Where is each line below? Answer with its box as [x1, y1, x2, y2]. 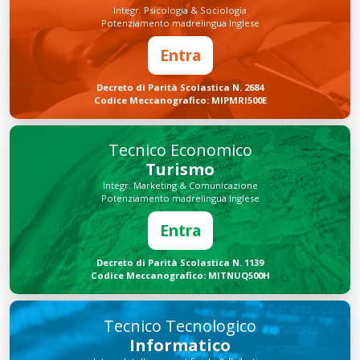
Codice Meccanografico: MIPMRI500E [93, 93, 267, 106]
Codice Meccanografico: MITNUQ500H [90, 269, 270, 282]
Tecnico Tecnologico [104, 314, 256, 337]
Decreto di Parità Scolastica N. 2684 [96, 80, 264, 93]
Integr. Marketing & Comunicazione [102, 179, 258, 192]
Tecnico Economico [108, 139, 252, 162]
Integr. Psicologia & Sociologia [113, 3, 247, 16]
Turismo [145, 158, 215, 181]
